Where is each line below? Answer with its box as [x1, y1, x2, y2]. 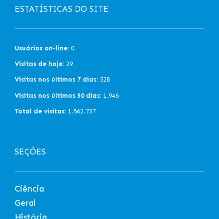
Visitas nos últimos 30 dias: [15, 91, 101, 99]
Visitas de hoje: [15, 60, 64, 67]
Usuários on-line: [15, 44, 69, 52]
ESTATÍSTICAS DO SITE [15, 3, 109, 14]
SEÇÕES [15, 146, 46, 156]
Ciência [15, 183, 44, 194]
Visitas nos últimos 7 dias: [15, 76, 98, 84]
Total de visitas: [15, 108, 66, 115]
